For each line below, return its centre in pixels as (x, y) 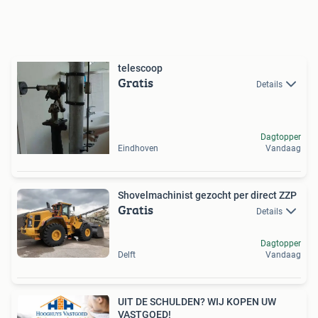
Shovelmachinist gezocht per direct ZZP (207, 195)
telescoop (140, 68)
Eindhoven (138, 148)
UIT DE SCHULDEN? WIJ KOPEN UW (197, 302)
